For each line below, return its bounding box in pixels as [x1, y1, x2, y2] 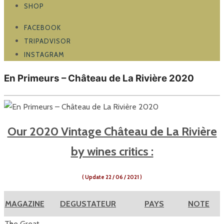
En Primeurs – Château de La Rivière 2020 [4, 72, 194, 84]
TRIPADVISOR [24, 36, 71, 45]
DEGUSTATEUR [60, 199, 116, 209]
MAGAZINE [4, 199, 44, 209]
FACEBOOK [24, 23, 61, 31]
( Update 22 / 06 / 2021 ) [82, 174, 142, 181]
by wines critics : [70, 144, 153, 159]
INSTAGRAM [24, 50, 64, 58]
